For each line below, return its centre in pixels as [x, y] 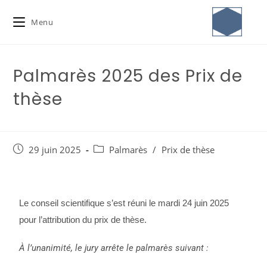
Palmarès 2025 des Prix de [128, 76]
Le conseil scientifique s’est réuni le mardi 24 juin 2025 [124, 203]
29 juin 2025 [55, 150]
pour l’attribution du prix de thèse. [83, 220]
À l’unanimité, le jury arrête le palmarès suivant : [114, 248]
